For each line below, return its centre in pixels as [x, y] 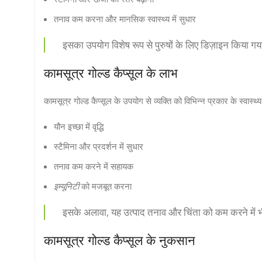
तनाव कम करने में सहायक [94, 166]
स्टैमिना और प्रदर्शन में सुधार [99, 146]
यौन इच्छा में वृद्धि [79, 126]
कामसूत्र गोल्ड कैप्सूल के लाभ [111, 73]
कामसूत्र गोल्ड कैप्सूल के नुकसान [120, 240]
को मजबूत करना [105, 186]
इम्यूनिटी [66, 186]
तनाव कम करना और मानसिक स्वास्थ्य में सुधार [125, 18]
